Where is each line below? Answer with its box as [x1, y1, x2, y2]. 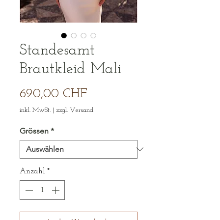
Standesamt [20, 42, 95, 58]
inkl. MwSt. [20, 106, 51, 114]
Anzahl [20, 167, 45, 175]
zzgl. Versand [56, 106, 93, 114]
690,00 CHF [20, 87, 87, 101]
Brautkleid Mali [20, 61, 121, 77]
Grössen [20, 126, 49, 136]
